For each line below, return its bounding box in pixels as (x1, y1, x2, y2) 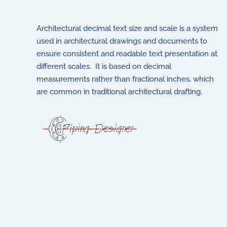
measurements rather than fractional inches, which (36, 74, 214, 84)
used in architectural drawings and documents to (36, 36, 207, 46)
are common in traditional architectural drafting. (36, 87, 204, 96)
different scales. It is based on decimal (36, 62, 171, 71)
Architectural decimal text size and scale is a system (36, 24, 218, 33)
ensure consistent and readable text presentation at (36, 49, 217, 58)
